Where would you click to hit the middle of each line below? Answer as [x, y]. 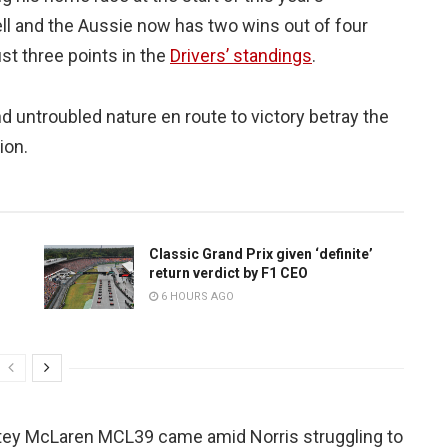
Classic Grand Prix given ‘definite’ [261, 253]
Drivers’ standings [241, 55]
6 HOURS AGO [196, 296]
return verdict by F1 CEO [228, 272]
